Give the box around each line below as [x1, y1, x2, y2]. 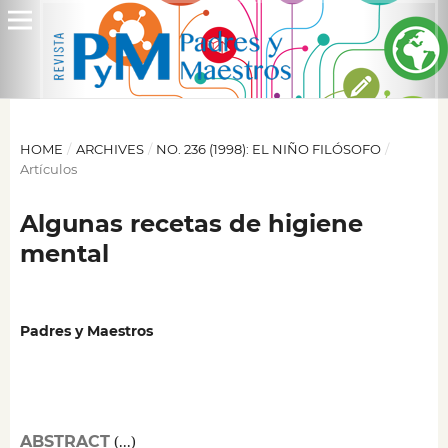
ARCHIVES [75, 140, 144, 157]
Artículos [19, 160, 77, 177]
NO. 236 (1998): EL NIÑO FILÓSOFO [156, 140, 382, 157]
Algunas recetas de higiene [19, 208, 363, 238]
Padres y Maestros [19, 322, 153, 340]
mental [19, 238, 109, 268]
